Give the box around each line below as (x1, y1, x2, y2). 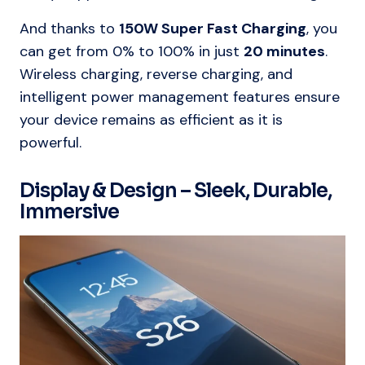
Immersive (20, 200, 120, 225)
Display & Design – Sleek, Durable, (20, 178, 332, 204)
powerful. (20, 133, 81, 153)
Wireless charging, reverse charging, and (20, 64, 292, 85)
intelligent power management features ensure (20, 87, 340, 108)
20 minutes (244, 42, 325, 62)
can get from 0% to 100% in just (20, 42, 244, 62)
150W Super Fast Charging (119, 19, 306, 39)
